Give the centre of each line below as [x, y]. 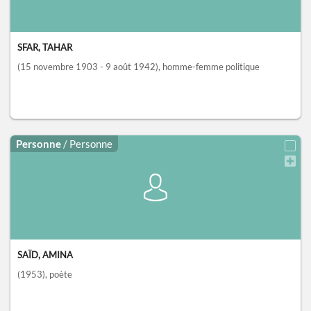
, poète [59, 275]
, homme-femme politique [209, 67]
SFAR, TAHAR [45, 48]
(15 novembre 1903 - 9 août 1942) [88, 67]
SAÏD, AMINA [45, 255]
